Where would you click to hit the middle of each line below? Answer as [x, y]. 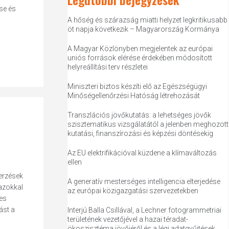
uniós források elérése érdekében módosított [140, 58]
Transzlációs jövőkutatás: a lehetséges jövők [140, 115]
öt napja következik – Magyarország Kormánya [144, 29]
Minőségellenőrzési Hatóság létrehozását [134, 96]
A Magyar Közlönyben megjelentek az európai [140, 49]
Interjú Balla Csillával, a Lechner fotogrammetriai [145, 210]
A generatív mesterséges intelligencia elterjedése [144, 181]
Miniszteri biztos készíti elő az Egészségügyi [138, 86]
